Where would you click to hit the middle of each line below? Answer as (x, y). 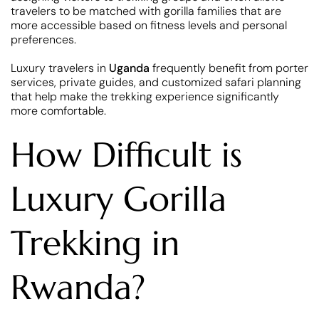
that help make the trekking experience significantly (145, 97)
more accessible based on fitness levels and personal (149, 26)
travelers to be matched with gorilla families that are (146, 11)
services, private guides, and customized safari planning (156, 83)
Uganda (131, 68)
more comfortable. (58, 111)
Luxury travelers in (60, 68)
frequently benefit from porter (230, 68)
